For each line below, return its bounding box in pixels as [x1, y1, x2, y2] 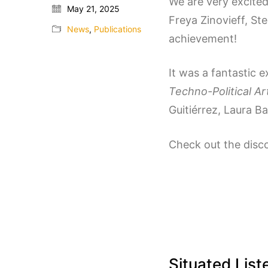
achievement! [169, 32, 237, 45]
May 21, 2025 [67, 3, 120, 14]
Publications [94, 23, 141, 34]
